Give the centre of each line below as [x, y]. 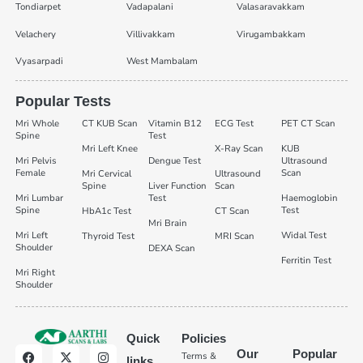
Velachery [35, 34]
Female [30, 173]
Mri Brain [167, 224]
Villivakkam [150, 34]
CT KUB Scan [109, 124]
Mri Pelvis [36, 161]
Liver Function [177, 186]
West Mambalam [162, 62]
